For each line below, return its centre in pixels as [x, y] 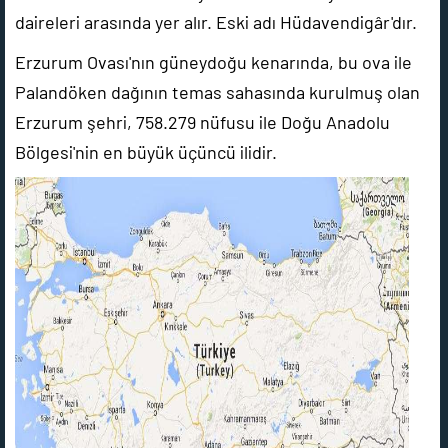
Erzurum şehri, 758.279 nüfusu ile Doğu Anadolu [202, 122]
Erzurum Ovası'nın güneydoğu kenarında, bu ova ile [213, 62]
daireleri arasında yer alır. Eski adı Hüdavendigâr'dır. [216, 22]
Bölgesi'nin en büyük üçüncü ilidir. [146, 152]
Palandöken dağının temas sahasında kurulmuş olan [217, 92]
